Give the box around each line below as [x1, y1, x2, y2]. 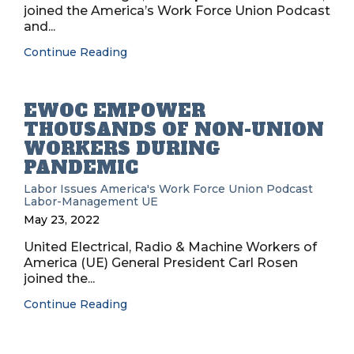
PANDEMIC [24, 156, 138, 179]
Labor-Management [24, 194, 138, 209]
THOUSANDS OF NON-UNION [24, 118, 324, 141]
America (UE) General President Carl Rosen [24, 255, 298, 270]
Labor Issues [24, 182, 97, 196]
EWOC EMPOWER [24, 99, 205, 122]
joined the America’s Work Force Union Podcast [24, 3, 330, 18]
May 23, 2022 [24, 213, 100, 227]
